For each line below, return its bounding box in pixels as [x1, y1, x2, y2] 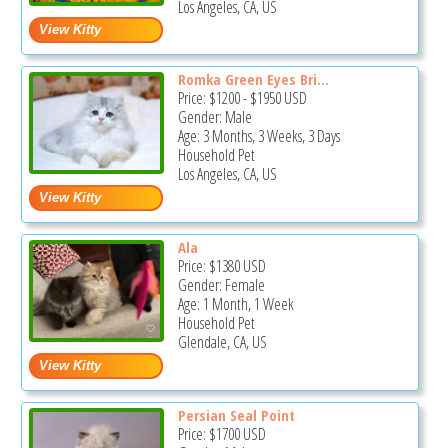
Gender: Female [177, 274, 265, 297]
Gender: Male [177, 106, 252, 129]
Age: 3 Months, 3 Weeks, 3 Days [177, 125, 340, 148]
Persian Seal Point [177, 404, 295, 425]
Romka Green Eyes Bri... [177, 69, 329, 90]
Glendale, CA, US [177, 331, 267, 354]
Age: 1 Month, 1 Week [177, 293, 294, 316]
